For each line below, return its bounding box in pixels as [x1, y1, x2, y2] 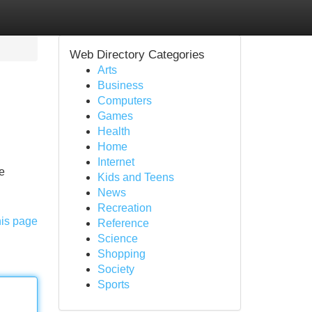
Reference [97, 217, 149, 229]
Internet [97, 156, 134, 168]
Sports [97, 279, 130, 290]
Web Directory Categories [69, 47, 205, 61]
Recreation [97, 202, 152, 214]
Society [97, 263, 134, 275]
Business [97, 79, 143, 91]
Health [97, 125, 130, 137]
